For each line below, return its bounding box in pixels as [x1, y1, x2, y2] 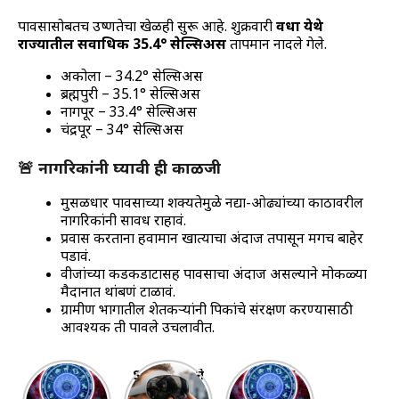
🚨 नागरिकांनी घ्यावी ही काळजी [18, 159, 221, 180]
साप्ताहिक [42, 367, 92, 385]
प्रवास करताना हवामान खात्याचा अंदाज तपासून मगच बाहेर [61, 230, 363, 249]
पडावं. [61, 248, 91, 267]
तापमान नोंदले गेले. [226, 36, 327, 55]
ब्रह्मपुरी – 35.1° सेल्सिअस [61, 85, 200, 105]
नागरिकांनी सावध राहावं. [61, 212, 186, 232]
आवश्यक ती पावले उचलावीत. [61, 319, 215, 338]
